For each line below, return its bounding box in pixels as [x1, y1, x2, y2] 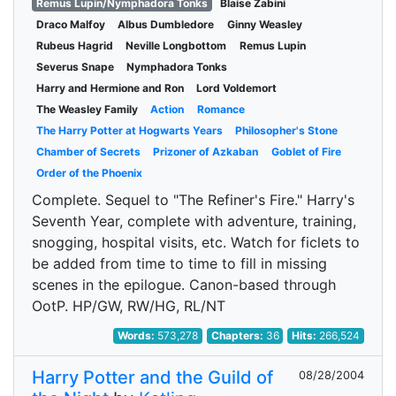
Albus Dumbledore [118, 18, 215, 31]
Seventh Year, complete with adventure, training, [32, 212, 356, 230]
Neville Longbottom [126, 39, 227, 52]
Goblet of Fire [270, 145, 341, 158]
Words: [118, 329, 158, 342]
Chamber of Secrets [35, 145, 141, 158]
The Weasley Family [35, 103, 138, 116]
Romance [196, 103, 245, 116]
